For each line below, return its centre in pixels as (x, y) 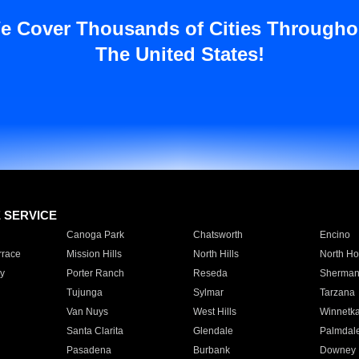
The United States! (179, 54)
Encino (335, 235)
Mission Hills (94, 254)
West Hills (214, 312)
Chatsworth (218, 235)
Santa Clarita (95, 331)
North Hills (216, 254)
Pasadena (89, 350)
